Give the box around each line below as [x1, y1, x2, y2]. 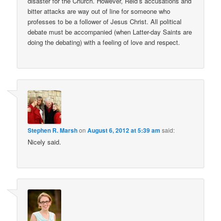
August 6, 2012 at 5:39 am [87, 125, 161, 135]
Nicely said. [28, 137, 62, 147]
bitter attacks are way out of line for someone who [28, 6, 171, 16]
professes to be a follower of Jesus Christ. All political [28, 17, 182, 27]
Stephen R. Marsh [28, 125, 78, 135]
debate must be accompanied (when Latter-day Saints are [28, 27, 192, 37]
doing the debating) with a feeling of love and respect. [28, 37, 181, 47]
